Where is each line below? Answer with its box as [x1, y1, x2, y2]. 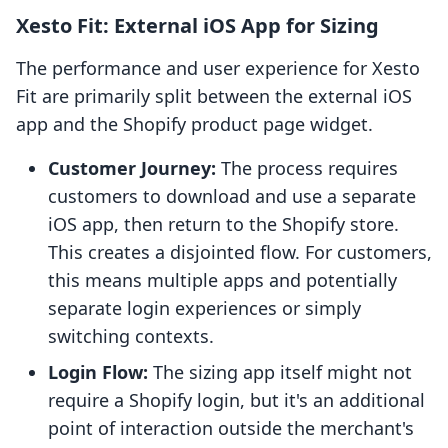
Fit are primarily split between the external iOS [16, 84, 412, 109]
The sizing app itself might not [148, 360, 412, 385]
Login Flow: [48, 360, 148, 385]
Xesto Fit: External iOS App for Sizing [16, 12, 379, 40]
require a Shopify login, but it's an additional [48, 388, 425, 413]
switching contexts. [48, 324, 214, 349]
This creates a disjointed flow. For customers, [48, 240, 432, 265]
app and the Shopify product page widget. [16, 112, 373, 137]
